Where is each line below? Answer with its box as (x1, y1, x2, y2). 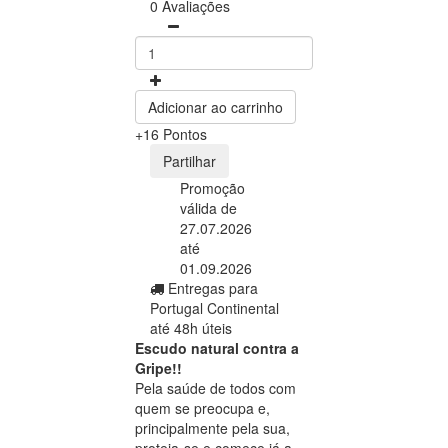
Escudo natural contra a (135, 337, 299, 358)
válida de (180, 197, 237, 218)
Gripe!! (135, 357, 182, 378)
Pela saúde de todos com (135, 377, 296, 398)
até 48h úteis (150, 317, 232, 338)
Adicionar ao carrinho (148, 96, 283, 117)
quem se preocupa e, (135, 397, 270, 418)
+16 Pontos (135, 123, 207, 144)
